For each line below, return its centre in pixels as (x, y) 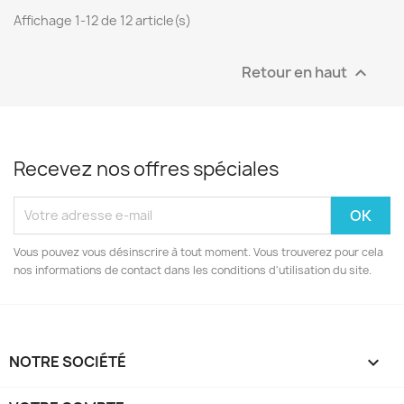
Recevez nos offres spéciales (146, 169)
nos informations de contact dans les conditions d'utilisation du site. (193, 270)
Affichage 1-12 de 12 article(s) (102, 20)
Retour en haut (296, 71)
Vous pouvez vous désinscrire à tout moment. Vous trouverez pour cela (198, 252)
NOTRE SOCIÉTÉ (68, 361)
